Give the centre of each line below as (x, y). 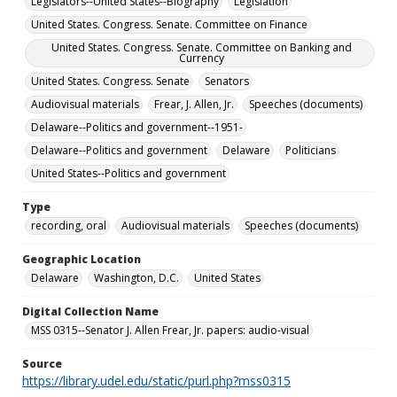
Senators (227, 81)
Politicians (311, 150)
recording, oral (69, 226)
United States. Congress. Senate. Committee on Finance (169, 24)
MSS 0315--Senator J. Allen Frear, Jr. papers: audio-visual (170, 330)
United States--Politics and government (128, 173)
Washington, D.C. (136, 278)
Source (42, 364)
